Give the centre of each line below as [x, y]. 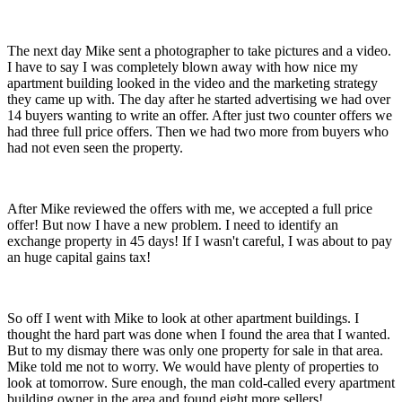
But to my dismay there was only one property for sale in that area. [195, 350]
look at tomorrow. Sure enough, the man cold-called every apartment [201, 382]
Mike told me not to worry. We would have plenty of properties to [193, 366]
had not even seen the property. [95, 147]
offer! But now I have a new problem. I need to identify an [173, 224]
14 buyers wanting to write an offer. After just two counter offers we [200, 115]
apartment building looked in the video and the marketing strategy [192, 83]
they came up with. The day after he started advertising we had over [199, 99]
